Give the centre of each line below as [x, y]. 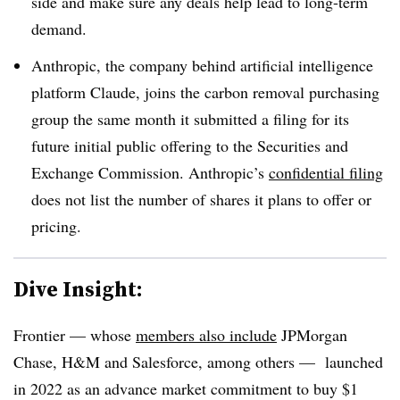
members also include [206, 334]
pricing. [56, 225]
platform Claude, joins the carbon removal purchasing [205, 92]
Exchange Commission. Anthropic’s [150, 172]
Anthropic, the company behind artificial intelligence [202, 65]
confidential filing [326, 172]
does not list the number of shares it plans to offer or [201, 199]
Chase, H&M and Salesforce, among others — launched [198, 361]
